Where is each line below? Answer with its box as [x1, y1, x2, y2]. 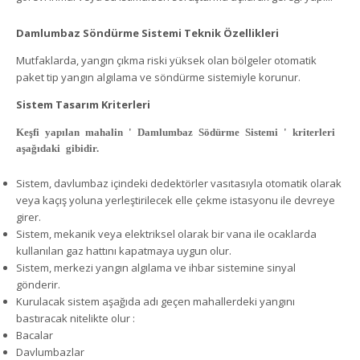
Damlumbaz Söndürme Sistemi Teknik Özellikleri [16, 25, 284, 40]
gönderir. [16, 276, 63, 292]
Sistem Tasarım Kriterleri [16, 96, 150, 112]
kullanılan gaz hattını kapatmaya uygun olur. [16, 243, 234, 258]
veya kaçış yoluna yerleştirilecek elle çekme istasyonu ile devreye [16, 192, 335, 207]
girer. [16, 209, 43, 224]
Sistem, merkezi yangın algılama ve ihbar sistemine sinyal [16, 260, 296, 275]
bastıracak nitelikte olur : [16, 310, 137, 325]
